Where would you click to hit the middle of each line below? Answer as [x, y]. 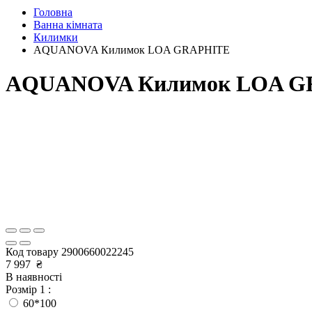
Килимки [56, 37]
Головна [53, 12]
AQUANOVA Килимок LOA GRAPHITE [132, 50]
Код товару [33, 251]
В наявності [34, 276]
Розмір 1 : [28, 289]
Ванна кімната [68, 25]
